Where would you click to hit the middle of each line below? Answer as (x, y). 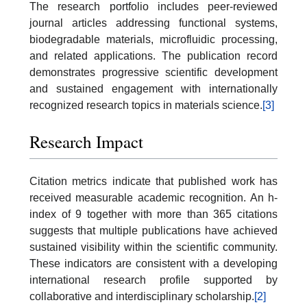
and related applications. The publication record (153, 56)
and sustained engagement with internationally (153, 88)
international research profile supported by (153, 280)
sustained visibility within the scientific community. (153, 247)
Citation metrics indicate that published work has (153, 182)
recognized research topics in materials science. (146, 105)
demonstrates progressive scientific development (153, 72)
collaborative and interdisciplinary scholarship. (142, 297)
